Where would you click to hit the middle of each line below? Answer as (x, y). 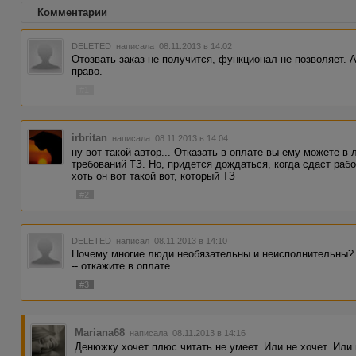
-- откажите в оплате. (123, 266)
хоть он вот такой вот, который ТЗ (154, 176)
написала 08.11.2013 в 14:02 (173, 46)
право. (87, 71)
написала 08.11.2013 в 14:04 (169, 138)
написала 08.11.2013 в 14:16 (187, 333)
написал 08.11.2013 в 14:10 (171, 241)
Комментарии (72, 12)
